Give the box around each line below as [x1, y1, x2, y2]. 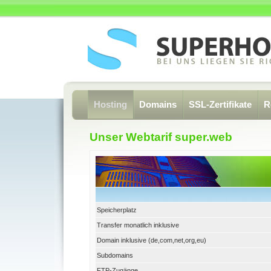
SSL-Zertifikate [189, 100, 252, 109]
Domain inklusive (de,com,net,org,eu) [97, 237, 206, 244]
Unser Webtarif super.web [90, 131, 232, 143]
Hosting [94, 100, 127, 109]
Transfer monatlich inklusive [97, 221, 179, 229]
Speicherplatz [97, 206, 137, 214]
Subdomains [97, 252, 133, 259]
